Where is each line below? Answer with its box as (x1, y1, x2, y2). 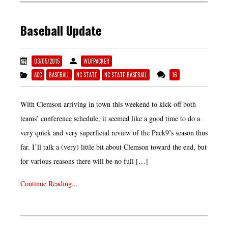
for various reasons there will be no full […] (20, 156, 148, 166)
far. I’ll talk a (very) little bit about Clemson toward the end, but (20, 141, 207, 152)
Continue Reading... (20, 179, 78, 189)
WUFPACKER (83, 56, 109, 65)
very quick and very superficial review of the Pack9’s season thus (20, 127, 208, 137)
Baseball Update (20, 21, 102, 40)
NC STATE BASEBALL (104, 70, 147, 79)
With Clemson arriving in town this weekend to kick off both (20, 99, 196, 109)
